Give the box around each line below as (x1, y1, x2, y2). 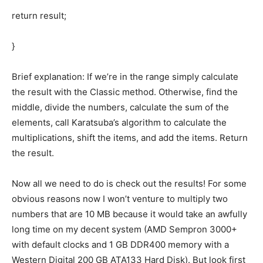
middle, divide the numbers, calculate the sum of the (12, 102, 229, 113)
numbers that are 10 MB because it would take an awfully (12, 208, 247, 220)
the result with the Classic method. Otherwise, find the (12, 86, 238, 98)
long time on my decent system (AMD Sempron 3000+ (12, 224, 237, 235)
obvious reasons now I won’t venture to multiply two (12, 193, 228, 205)
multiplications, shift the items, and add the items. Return (12, 132, 248, 144)
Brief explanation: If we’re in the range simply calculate (12, 71, 238, 83)
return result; (12, 10, 66, 22)
